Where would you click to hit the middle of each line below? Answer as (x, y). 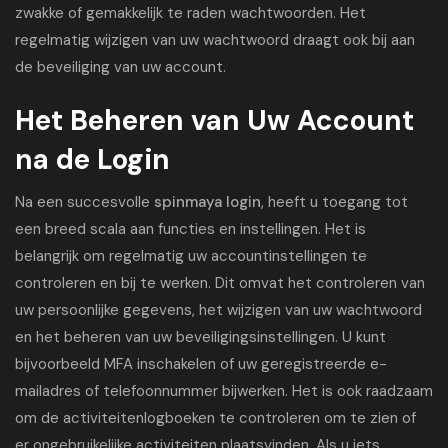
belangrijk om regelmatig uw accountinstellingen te (191, 256)
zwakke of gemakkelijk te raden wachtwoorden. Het (190, 13)
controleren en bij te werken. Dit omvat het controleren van (220, 283)
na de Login (92, 159)
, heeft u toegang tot (334, 202)
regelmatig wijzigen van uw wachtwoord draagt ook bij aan (215, 40)
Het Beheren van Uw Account (214, 120)
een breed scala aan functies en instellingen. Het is (190, 229)
